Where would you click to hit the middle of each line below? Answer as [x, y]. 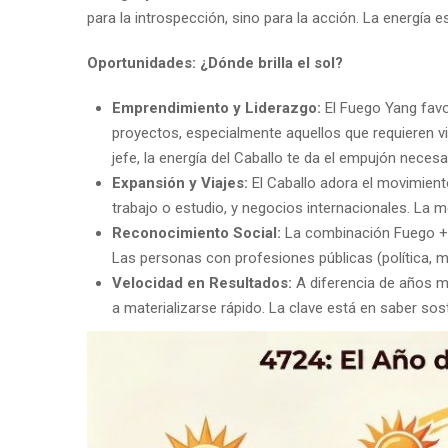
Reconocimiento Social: [196, 232]
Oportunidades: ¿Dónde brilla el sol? [215, 62]
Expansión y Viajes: [180, 182]
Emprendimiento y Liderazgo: [216, 107]
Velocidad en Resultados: [202, 282]
